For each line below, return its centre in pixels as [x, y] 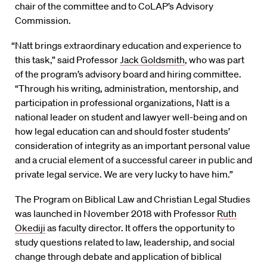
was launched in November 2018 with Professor [116, 214]
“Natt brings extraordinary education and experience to [127, 46]
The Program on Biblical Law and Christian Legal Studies [133, 199]
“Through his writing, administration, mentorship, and [127, 89]
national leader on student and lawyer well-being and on [131, 117]
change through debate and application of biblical [118, 257]
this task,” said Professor [67, 60]
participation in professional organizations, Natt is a [122, 103]
